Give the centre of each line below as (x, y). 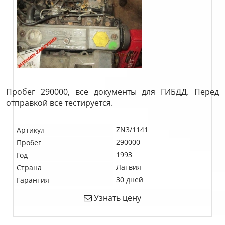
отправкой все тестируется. (60, 103)
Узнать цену (117, 198)
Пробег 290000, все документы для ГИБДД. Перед (113, 92)
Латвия (129, 167)
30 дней (130, 180)
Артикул (31, 130)
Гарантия (33, 180)
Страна (29, 167)
